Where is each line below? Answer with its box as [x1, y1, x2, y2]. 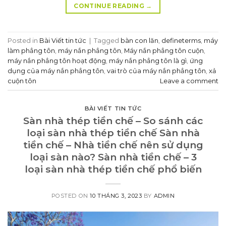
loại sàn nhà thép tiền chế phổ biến [24, 162, 202, 175]
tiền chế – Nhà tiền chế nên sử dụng [23, 138, 203, 151]
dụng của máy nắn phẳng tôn [8, 67, 104, 75]
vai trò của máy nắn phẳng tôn [107, 67, 206, 75]
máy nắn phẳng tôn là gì [109, 56, 187, 65]
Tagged [94, 36, 121, 44]
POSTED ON [51, 192, 90, 199]
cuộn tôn [8, 77, 36, 85]
